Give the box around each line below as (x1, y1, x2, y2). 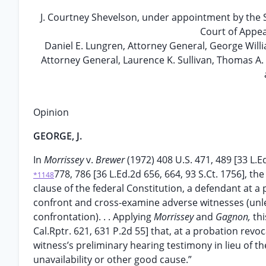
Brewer (96, 153, 127, 166)
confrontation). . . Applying (33, 210, 154, 223)
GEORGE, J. (33, 129, 82, 142)
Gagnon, (216, 210, 253, 223)
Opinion (33, 106, 69, 119)
